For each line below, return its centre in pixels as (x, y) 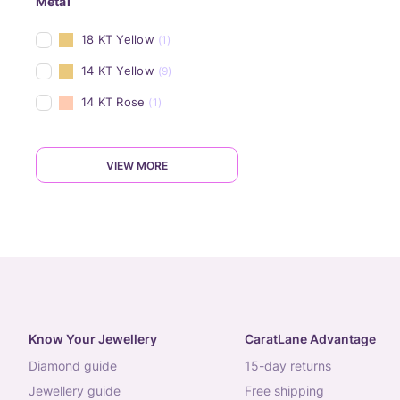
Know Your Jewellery (93, 339)
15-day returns (291, 366)
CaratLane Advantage (310, 339)
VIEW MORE (137, 165)
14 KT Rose (113, 102)
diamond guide (77, 366)
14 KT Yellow (118, 71)
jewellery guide (78, 391)
